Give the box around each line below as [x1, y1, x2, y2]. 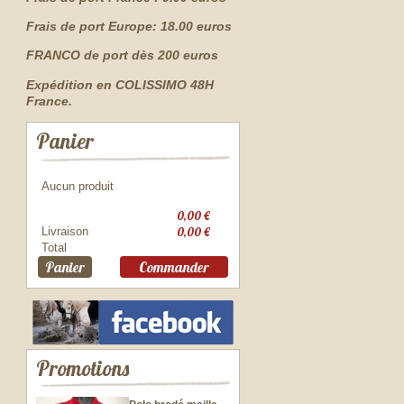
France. [26, 93, 72, 108]
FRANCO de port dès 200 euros [26, 48, 218, 63]
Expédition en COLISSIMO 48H [26, 77, 214, 92]
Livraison [41, 224, 88, 238]
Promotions [36, 354, 129, 381]
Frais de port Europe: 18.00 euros [26, 19, 232, 34]
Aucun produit [41, 179, 114, 193]
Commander [138, 257, 209, 276]
